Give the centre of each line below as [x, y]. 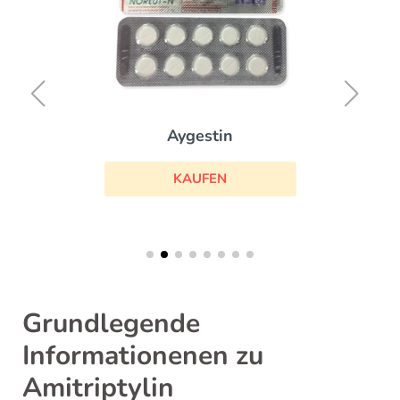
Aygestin [200, 136]
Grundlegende [111, 323]
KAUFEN [200, 179]
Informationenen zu [143, 355]
